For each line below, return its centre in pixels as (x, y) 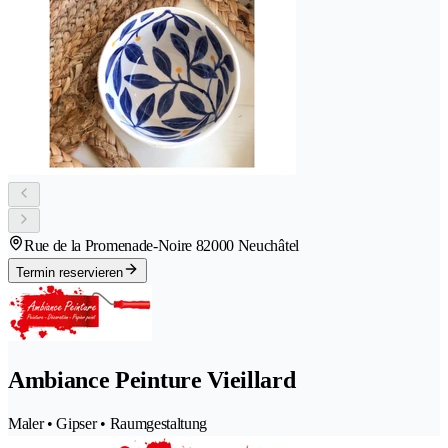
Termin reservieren (69, 273)
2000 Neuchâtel (251, 246)
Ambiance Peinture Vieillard (152, 380)
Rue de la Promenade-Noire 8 (114, 246)
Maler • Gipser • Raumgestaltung (108, 424)
